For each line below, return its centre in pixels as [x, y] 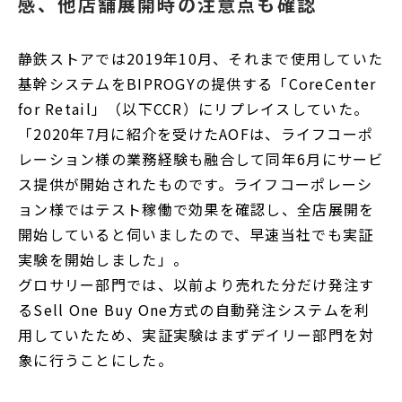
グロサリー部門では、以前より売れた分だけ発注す [197, 284]
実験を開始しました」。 [104, 259]
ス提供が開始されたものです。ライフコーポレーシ [196, 184]
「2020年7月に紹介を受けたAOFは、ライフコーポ [196, 133]
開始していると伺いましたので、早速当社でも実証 [196, 234]
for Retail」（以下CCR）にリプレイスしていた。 [194, 108]
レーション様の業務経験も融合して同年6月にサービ [201, 158]
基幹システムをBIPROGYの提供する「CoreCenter [197, 83]
